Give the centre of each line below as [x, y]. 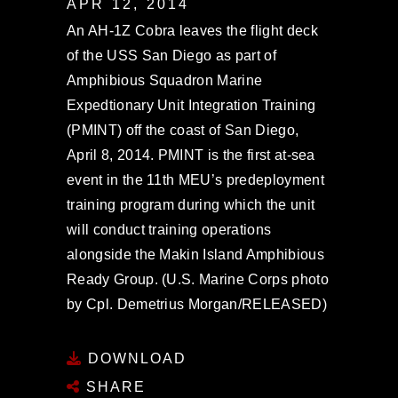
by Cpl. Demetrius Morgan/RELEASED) [197, 304]
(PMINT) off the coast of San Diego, [183, 130]
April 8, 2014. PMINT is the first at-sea [191, 155]
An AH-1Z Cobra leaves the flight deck [192, 31]
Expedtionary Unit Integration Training [191, 105]
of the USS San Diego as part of [171, 56]
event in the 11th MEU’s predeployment [195, 180]
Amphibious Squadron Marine [165, 80]
